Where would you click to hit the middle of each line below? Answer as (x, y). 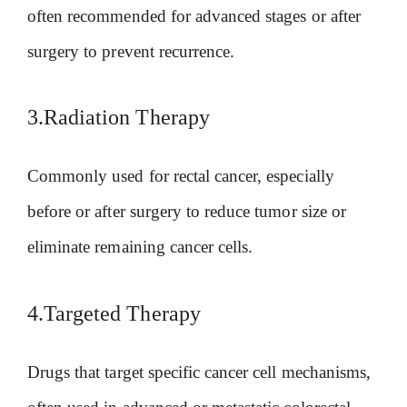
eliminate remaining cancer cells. (140, 247)
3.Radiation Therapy (119, 118)
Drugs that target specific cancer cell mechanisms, (199, 372)
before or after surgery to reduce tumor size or (187, 212)
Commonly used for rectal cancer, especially (181, 176)
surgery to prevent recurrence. (131, 51)
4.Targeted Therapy (114, 313)
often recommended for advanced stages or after (194, 15)
